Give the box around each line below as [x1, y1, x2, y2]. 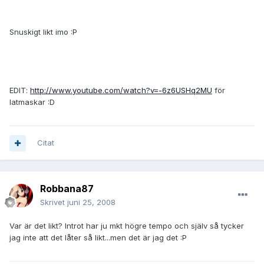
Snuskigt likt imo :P [9, 27, 77, 37]
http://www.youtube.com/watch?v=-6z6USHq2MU [30, 85, 212, 95]
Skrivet [40, 197, 67, 207]
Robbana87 [40, 183, 94, 195]
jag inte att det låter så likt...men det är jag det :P [9, 233, 187, 243]
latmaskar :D [9, 97, 55, 107]
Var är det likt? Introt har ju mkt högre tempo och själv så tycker [9, 221, 244, 231]
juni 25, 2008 [67, 197, 115, 207]
